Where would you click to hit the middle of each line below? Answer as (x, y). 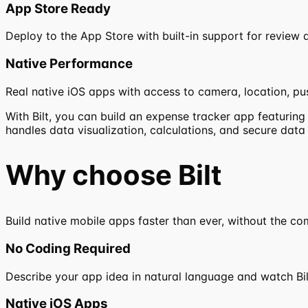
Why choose (92, 175)
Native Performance (69, 64)
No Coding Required (68, 248)
